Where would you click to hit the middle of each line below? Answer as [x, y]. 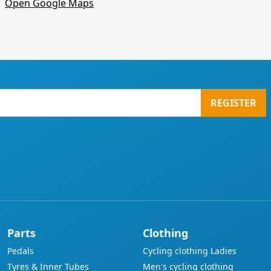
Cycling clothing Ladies [190, 251]
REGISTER [233, 103]
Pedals [21, 251]
